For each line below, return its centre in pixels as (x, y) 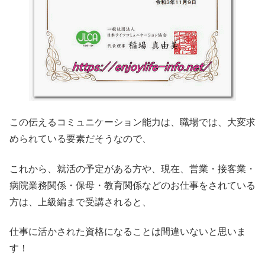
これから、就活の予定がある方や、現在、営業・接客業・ (132, 169)
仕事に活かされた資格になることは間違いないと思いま (128, 231)
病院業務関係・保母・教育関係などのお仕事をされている (132, 185)
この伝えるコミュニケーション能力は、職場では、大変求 (132, 122)
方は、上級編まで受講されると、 (80, 202)
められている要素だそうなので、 (80, 139)
